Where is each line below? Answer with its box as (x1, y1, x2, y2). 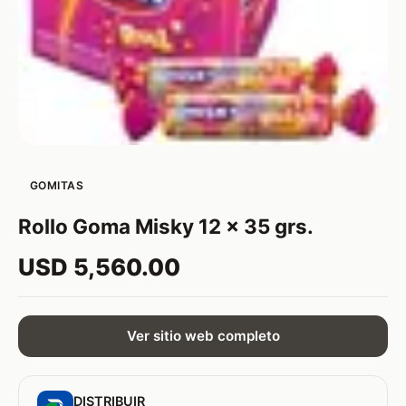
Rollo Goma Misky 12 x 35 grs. (18, 213, 314, 238)
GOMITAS (29, 178, 84, 192)
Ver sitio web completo (126, 327, 280, 345)
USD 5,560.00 (18, 252, 180, 281)
